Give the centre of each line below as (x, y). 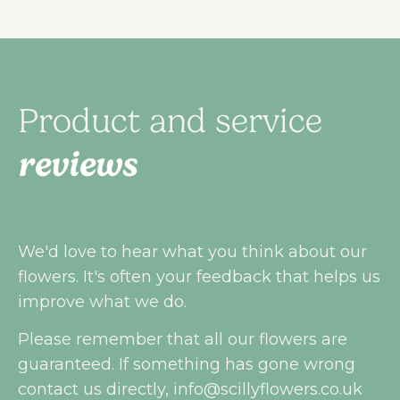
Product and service (170, 121)
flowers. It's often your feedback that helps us (199, 276)
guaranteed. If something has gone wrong (187, 364)
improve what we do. (102, 301)
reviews (77, 164)
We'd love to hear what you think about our (192, 251)
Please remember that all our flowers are (183, 339)
